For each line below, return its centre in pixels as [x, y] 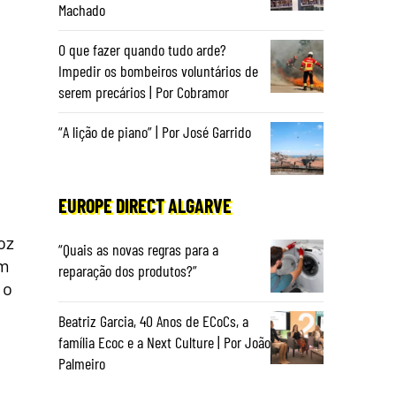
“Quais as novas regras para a [138, 249]
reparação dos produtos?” [128, 270]
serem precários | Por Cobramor [144, 92]
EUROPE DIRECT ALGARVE [145, 205]
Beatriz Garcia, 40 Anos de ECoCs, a [153, 321]
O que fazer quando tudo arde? [142, 49]
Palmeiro [82, 363]
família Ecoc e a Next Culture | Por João [164, 342]
